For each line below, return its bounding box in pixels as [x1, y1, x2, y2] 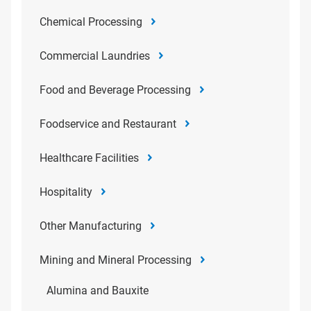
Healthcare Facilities [40, 151, 139, 165]
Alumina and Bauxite [47, 284, 149, 297]
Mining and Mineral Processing [40, 253, 192, 267]
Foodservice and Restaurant [40, 117, 176, 131]
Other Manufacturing [40, 219, 142, 233]
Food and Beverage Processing [40, 83, 191, 96]
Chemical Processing [40, 15, 142, 28]
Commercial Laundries [40, 49, 150, 62]
